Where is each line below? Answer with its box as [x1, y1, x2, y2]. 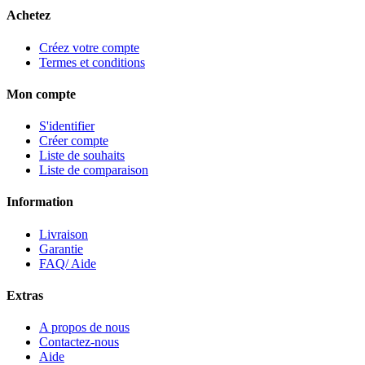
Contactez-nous [39, 335, 119, 350]
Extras [7, 288, 43, 302]
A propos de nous [39, 320, 130, 335]
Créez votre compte [39, 40, 139, 55]
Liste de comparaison [39, 163, 148, 178]
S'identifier [39, 119, 95, 134]
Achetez [7, 8, 51, 23]
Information [7, 195, 73, 209]
